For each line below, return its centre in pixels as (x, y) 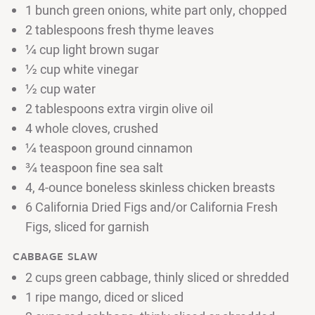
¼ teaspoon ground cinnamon (109, 148)
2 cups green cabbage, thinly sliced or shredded (157, 278)
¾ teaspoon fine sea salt (94, 168)
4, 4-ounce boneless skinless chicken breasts (150, 188)
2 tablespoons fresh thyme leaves (120, 30)
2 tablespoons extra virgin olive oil (119, 109)
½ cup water (60, 89)
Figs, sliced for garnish (87, 227)
